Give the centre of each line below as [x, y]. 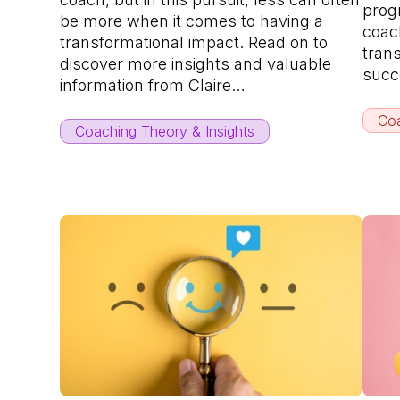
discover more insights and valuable [196, 63]
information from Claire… [153, 85]
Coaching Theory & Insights [165, 131]
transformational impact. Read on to [194, 42]
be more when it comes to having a [192, 21]
